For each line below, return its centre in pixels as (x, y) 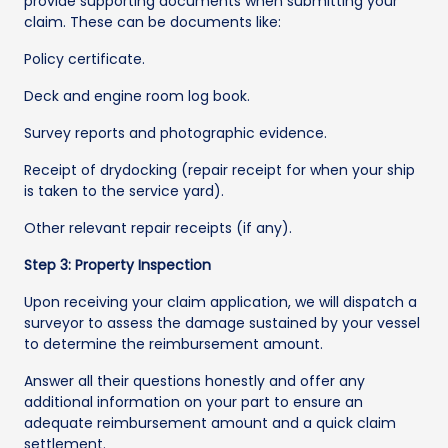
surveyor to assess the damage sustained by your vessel (222, 323)
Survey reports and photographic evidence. (175, 133)
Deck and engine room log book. (137, 96)
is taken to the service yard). (124, 191)
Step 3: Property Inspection (117, 265)
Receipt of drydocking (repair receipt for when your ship (219, 170)
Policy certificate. (84, 59)
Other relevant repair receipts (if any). (158, 228)
